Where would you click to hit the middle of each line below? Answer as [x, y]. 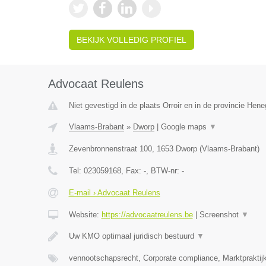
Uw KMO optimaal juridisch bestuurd [132, 236]
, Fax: [132, 171]
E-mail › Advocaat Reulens [114, 193]
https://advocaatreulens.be [147, 215]
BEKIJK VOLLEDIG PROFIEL [131, 40]
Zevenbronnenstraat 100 [110, 149]
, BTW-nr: [164, 171]
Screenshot [220, 215]
